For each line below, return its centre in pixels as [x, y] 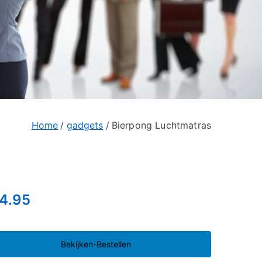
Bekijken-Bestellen [96, 244]
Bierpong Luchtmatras [161, 125]
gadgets [85, 125]
